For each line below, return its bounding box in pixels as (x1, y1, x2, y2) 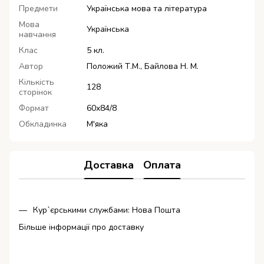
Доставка (83, 157, 134, 172)
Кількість (19, 77, 54, 88)
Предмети (19, 3, 58, 15)
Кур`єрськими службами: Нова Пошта (33, 204, 180, 216)
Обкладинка (19, 118, 67, 130)
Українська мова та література (87, 3, 207, 15)
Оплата (143, 157, 181, 172)
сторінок (19, 87, 52, 98)
